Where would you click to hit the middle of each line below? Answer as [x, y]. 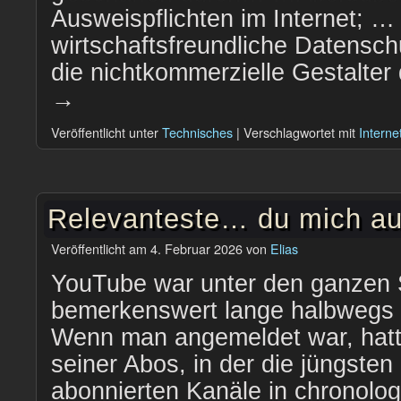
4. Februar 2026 [196, 248]
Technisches [197, 132]
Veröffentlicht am [99, 248]
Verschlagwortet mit [299, 132]
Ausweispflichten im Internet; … [223, 19]
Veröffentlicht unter [105, 132]
